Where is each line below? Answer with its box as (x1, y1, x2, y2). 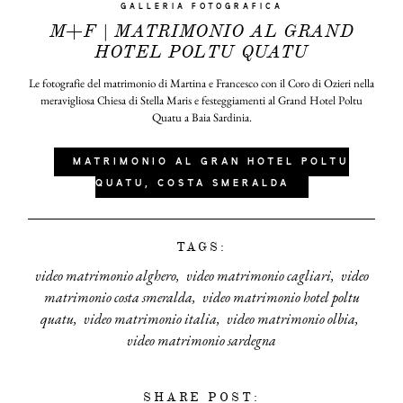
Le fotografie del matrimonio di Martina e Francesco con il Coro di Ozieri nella (29, 76, 374, 91)
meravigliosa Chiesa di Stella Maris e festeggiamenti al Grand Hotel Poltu (40, 93, 363, 108)
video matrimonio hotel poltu (201, 288, 360, 307)
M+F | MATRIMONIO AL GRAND (49, 20, 354, 42)
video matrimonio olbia (227, 309, 355, 328)
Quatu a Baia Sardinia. (151, 110, 252, 125)
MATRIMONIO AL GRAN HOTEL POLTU (73, 157, 349, 167)
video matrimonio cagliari (185, 266, 331, 285)
